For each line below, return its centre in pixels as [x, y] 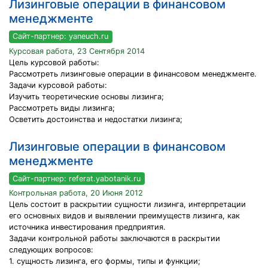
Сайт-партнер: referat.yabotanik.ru [77, 178]
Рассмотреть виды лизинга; [62, 108]
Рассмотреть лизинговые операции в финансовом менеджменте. [133, 74]
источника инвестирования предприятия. [87, 227]
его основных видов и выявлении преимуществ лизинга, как [124, 216]
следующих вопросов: [51, 250]
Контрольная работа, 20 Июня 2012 [76, 193]
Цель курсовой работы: [54, 62]
